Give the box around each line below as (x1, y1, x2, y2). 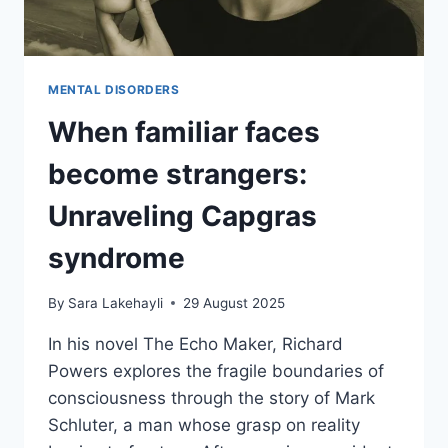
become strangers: (48, 157, 307, 192)
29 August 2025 (183, 294, 286, 311)
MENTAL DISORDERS (48, 82, 180, 98)
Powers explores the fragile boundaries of (48, 360, 384, 381)
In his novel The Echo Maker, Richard (48, 333, 343, 354)
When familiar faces (48, 115, 320, 150)
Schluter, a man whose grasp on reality (48, 414, 360, 435)
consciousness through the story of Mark (48, 387, 375, 408)
